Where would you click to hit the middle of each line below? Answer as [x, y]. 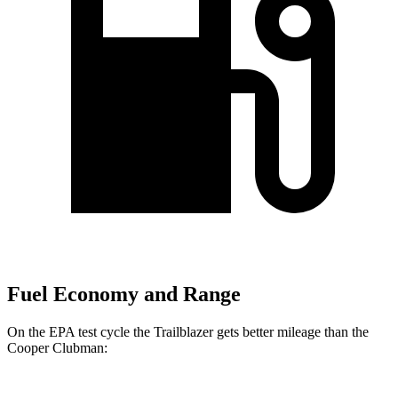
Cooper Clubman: [57, 348]
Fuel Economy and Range [124, 295]
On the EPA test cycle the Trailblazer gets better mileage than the [188, 332]
